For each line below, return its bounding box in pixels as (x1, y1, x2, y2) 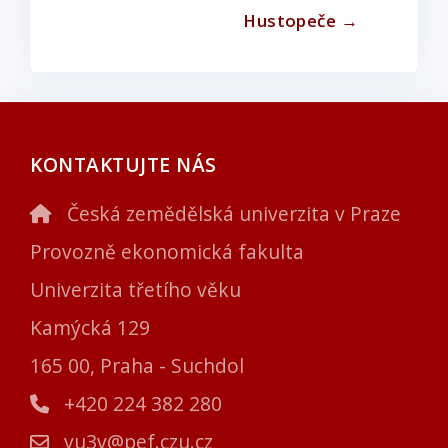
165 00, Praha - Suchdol (30, 351, 244, 379)
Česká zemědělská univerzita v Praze (62, 199, 401, 227)
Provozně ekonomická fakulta (30, 237, 304, 265)
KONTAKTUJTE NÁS (30, 150, 217, 178)
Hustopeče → (243, 8, 358, 32)
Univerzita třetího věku (30, 275, 241, 303)
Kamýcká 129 (30, 313, 150, 341)
